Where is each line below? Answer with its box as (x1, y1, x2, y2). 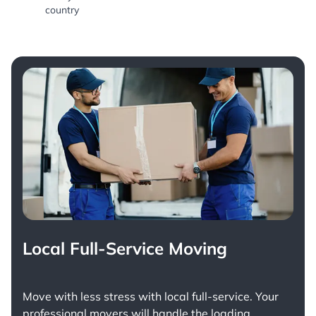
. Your (250, 289, 279, 303)
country (45, 4, 79, 16)
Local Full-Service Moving (23, 238, 227, 259)
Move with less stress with (23, 289, 164, 303)
